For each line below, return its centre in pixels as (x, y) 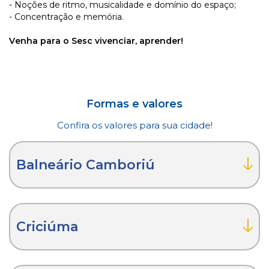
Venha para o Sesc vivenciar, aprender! (96, 41)
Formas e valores (134, 104)
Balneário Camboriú (86, 165)
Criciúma (47, 226)
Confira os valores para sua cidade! (134, 125)
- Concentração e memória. (66, 17)
